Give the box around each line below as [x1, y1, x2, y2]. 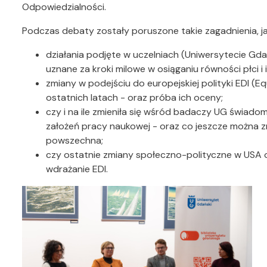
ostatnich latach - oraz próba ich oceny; [46, 91, 223, 104]
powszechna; [46, 134, 103, 147]
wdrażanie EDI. [46, 163, 108, 176]
